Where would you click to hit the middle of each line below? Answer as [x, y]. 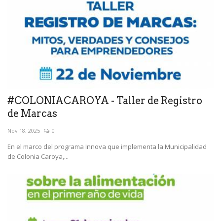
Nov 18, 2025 [24, 130]
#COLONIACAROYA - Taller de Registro [105, 100]
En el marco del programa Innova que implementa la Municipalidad [107, 146]
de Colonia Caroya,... [38, 156]
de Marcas [32, 113]
